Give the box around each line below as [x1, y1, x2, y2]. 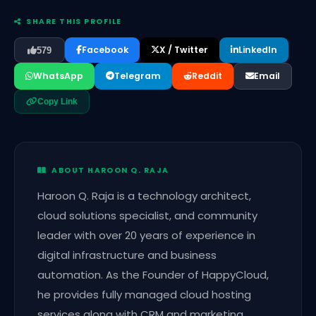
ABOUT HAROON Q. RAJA [47, 165, 169, 176]
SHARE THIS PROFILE [21, 16, 122, 28]
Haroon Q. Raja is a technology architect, [37, 188, 251, 204]
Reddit [192, 70, 222, 83]
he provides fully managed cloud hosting [37, 287, 251, 303]
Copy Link [37, 97, 78, 107]
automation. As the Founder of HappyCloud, [37, 267, 269, 283]
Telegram [114, 70, 161, 83]
